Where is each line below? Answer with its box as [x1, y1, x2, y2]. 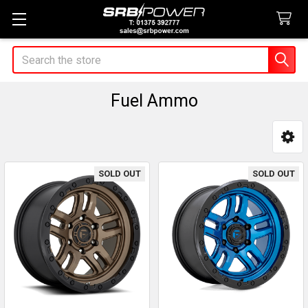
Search [12, 47, 45, 60]
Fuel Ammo [110, 91, 198, 111]
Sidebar [16, 146, 88, 170]
